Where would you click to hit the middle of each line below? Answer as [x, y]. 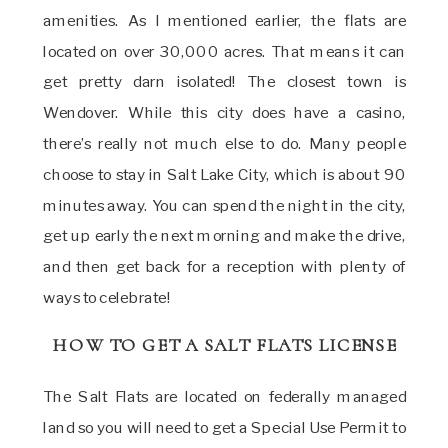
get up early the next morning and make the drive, [225, 236]
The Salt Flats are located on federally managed [225, 397]
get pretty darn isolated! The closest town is [225, 82]
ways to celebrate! [108, 298]
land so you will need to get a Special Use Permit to [225, 428]
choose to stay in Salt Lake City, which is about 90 [225, 175]
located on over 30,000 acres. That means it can [225, 52]
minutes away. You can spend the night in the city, [225, 206]
